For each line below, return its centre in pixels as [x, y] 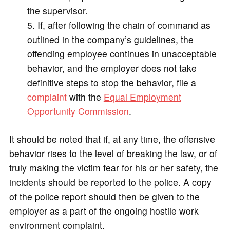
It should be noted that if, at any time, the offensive [112, 139]
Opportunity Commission [78, 111]
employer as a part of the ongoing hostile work [104, 211]
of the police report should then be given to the [104, 197]
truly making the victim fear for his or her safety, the [113, 168]
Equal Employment [142, 97]
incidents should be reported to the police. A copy [110, 182]
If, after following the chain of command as [124, 25]
